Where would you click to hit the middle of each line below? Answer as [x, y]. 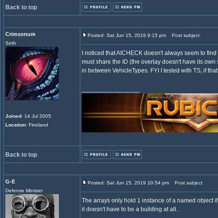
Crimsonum [20, 34]
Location [16, 125]
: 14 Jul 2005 [36, 116]
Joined [13, 116]
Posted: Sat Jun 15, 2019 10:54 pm [128, 183]
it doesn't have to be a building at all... [131, 209]
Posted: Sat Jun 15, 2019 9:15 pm [127, 35]
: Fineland [37, 125]
